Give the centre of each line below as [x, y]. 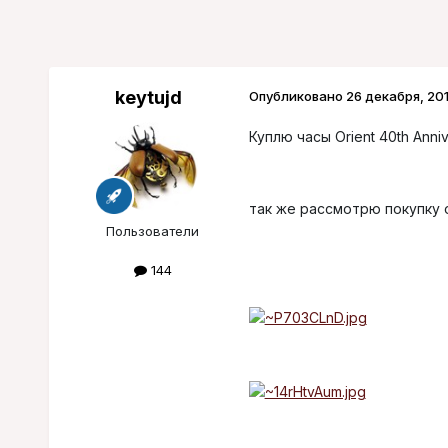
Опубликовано [297, 96]
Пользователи [153, 231]
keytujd [149, 98]
